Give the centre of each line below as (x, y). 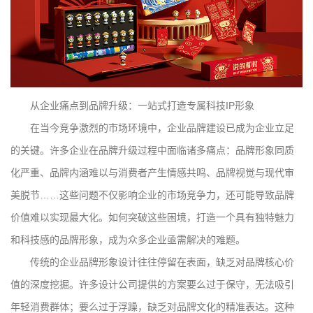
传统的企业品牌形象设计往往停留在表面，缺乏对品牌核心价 (162, 262)
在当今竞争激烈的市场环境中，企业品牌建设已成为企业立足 (162, 128)
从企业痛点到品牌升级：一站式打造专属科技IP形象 (142, 105)
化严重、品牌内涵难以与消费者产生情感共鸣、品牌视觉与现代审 (152, 172)
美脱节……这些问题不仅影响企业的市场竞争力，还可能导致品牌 (152, 195)
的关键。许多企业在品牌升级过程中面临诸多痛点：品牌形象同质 (152, 150)
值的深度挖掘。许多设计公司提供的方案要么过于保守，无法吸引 (152, 284)
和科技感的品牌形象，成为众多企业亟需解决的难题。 (128, 239)
